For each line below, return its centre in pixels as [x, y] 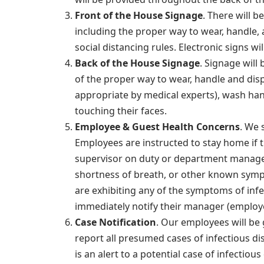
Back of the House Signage [137, 63]
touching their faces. [121, 111]
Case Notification [115, 222]
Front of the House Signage [139, 15]
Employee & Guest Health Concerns [157, 127]
